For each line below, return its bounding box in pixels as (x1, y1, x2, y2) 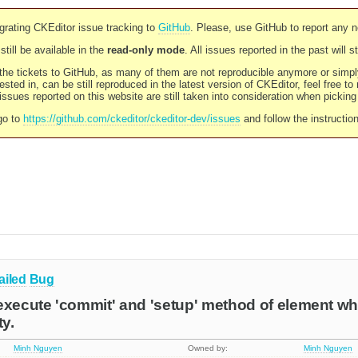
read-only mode (106, 44, 185, 56)
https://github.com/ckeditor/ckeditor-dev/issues (22, 113, 241, 125)
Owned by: (188, 344, 229, 353)
